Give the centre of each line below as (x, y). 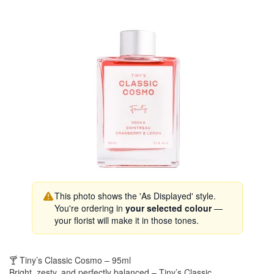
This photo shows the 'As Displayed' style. (135, 196)
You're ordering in (90, 208)
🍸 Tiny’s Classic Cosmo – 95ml (70, 260)
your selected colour (168, 208)
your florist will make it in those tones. (126, 220)
